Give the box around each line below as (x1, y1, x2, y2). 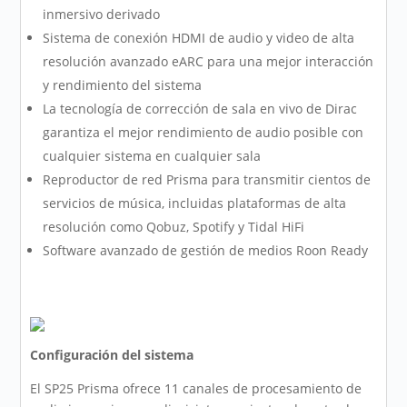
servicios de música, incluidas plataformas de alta (43, 194, 347, 213)
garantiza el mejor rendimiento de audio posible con (43, 124, 364, 142)
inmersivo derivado (43, 5, 161, 24)
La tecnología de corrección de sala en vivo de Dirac (43, 100, 358, 118)
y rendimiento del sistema (43, 76, 203, 94)
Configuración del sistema (30, 346, 194, 364)
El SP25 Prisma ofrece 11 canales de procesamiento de (30, 380, 362, 398)
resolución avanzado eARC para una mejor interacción (43, 53, 374, 71)
